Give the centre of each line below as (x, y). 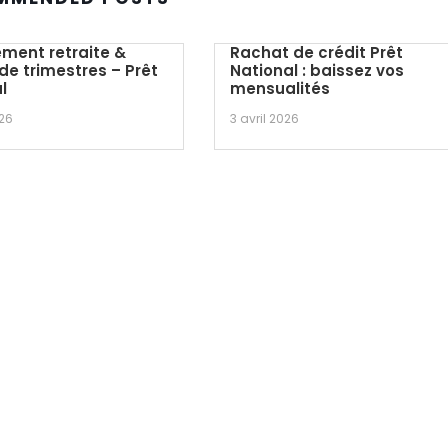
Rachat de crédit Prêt (317, 52)
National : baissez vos (317, 70)
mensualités (280, 88)
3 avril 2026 (265, 118)
